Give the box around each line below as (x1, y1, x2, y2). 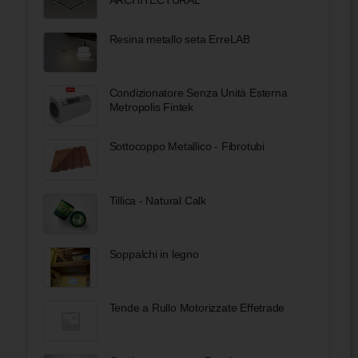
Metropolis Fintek (109, 101, 194, 114)
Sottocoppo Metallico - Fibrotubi (109, 140, 265, 153)
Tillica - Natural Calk (109, 193, 206, 207)
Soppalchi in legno (109, 247, 199, 261)
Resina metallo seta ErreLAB (109, 33, 250, 46)
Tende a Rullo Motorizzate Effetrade (109, 301, 285, 315)
